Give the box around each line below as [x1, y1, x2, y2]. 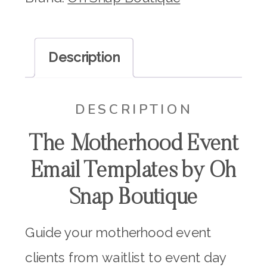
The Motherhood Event [28, 133, 239, 157]
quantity [24, 104, 75, 120]
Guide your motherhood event [25, 224, 212, 241]
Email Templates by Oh [30, 160, 237, 183]
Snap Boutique [69, 187, 198, 210]
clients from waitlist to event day [25, 249, 227, 266]
